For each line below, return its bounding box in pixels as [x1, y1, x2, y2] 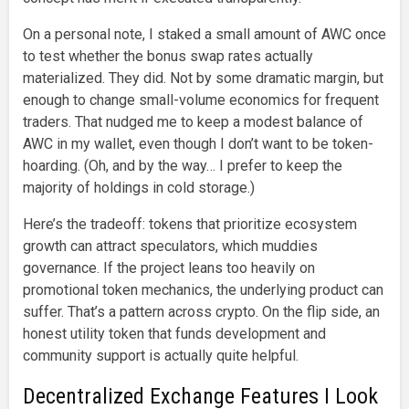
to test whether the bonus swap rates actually [23, 47, 313, 65]
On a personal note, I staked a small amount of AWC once [23, 25, 386, 43]
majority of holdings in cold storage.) [23, 178, 255, 196]
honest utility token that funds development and [23, 324, 326, 342]
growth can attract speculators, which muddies [23, 236, 318, 255]
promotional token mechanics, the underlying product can [23, 280, 383, 299]
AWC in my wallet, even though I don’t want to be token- [23, 134, 373, 152]
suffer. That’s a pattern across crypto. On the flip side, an [23, 302, 380, 320]
